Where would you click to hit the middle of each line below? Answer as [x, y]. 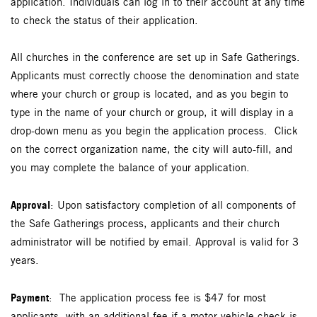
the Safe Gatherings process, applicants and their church [145, 225]
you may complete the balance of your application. [130, 169]
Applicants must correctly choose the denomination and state [155, 77]
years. [25, 261]
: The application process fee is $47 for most [157, 299]
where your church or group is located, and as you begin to [150, 95]
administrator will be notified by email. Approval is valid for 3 [155, 243]
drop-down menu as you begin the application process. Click [154, 132]
